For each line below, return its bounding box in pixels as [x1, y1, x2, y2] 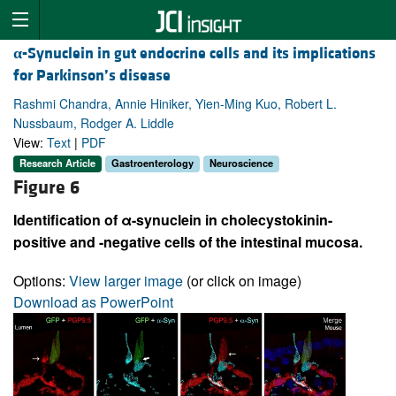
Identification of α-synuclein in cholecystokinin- [13, 209, 332, 230]
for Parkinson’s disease [13, 65, 171, 87]
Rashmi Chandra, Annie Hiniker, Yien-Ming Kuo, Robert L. [13, 95, 337, 113]
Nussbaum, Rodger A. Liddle [13, 114, 174, 133]
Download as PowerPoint [13, 291, 173, 312]
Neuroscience [209, 156, 273, 171]
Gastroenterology [111, 156, 194, 171]
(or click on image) [183, 270, 301, 291]
